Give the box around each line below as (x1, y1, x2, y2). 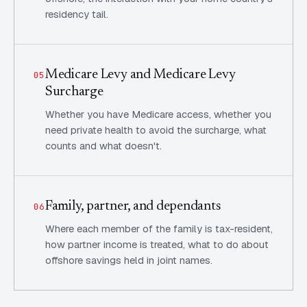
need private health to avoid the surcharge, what (45, 123, 267, 136)
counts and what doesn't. (45, 139, 162, 152)
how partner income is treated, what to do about (45, 238, 269, 251)
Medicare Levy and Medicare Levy (45, 68, 236, 82)
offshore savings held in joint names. (45, 254, 212, 267)
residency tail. (45, 8, 108, 21)
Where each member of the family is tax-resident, (45, 222, 273, 235)
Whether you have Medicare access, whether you (45, 108, 271, 121)
